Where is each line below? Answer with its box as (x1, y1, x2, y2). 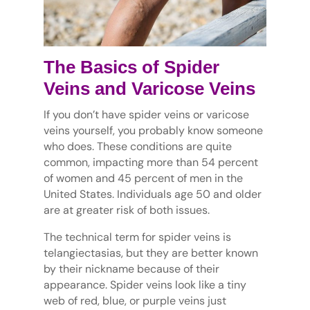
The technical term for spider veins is (43, 230, 231, 245)
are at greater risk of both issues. (43, 203, 210, 218)
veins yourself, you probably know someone (43, 123, 263, 138)
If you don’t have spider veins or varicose (43, 107, 249, 122)
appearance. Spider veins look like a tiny (43, 277, 246, 293)
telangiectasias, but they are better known (43, 246, 258, 261)
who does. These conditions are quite (43, 139, 232, 154)
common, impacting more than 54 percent (43, 155, 258, 170)
